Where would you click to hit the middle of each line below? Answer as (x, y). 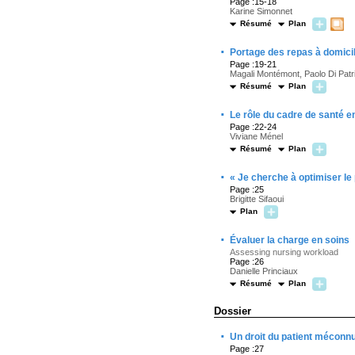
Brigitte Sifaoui (257, 199)
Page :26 (247, 261)
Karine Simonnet (261, 11)
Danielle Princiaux (264, 271)
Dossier (233, 311)
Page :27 (247, 349)
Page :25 (247, 189)
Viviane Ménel (256, 136)
